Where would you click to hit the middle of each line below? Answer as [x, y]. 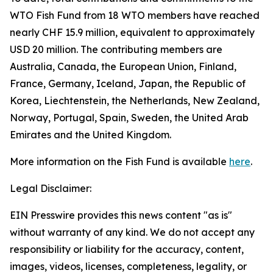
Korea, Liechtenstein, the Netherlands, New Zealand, [135, 101]
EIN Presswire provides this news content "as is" [121, 215]
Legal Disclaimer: [51, 188]
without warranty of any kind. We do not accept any [132, 232]
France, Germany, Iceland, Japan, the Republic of [128, 83]
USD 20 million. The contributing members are [116, 49]
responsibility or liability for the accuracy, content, [127, 249]
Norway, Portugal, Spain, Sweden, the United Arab [129, 118]
